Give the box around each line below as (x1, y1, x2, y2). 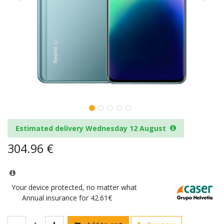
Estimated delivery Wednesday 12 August (15, 123, 166, 133)
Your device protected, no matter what (11, 182, 137, 192)
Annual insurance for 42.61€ (22, 192, 112, 202)
